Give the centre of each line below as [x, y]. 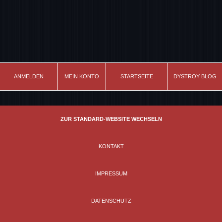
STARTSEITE [137, 77]
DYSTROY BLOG [195, 77]
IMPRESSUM [111, 174]
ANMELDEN [29, 77]
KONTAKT [111, 146]
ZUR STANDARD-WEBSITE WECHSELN [111, 119]
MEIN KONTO [82, 77]
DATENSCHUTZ [111, 201]
